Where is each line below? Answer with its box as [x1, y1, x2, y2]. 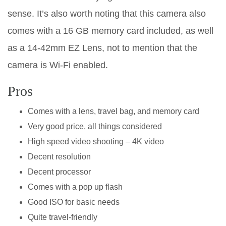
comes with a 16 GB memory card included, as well [8, 26, 213, 36]
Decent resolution [28, 152, 91, 161]
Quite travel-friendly [28, 213, 97, 222]
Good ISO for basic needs [28, 198, 120, 207]
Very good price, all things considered [28, 122, 162, 131]
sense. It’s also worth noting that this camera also [8, 9, 206, 19]
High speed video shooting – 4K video [28, 137, 164, 146]
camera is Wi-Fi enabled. [8, 60, 108, 71]
